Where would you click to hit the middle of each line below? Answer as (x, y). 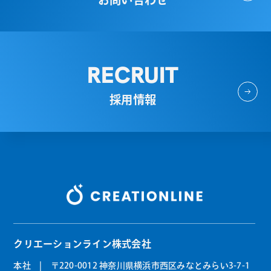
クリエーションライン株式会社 (82, 243)
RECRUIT (133, 75)
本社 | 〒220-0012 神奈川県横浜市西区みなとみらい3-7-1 (132, 265)
